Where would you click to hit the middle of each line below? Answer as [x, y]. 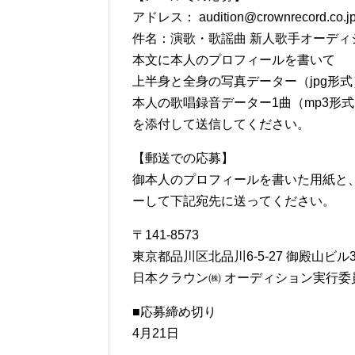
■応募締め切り [174, 311]
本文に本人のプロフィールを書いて [234, 59]
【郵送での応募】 [183, 158]
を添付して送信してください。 [221, 124]
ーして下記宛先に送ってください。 [234, 200]
